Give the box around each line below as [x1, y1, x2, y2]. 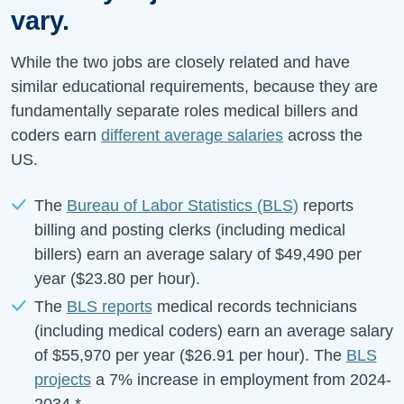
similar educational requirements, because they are [11, 77, 378, 96]
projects [33, 370, 91, 389]
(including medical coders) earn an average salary [33, 321, 393, 340]
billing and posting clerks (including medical [33, 220, 345, 239]
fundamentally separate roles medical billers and [11, 101, 358, 120]
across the [283, 125, 363, 144]
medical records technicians [151, 297, 357, 316]
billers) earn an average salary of [33, 244, 275, 263]
